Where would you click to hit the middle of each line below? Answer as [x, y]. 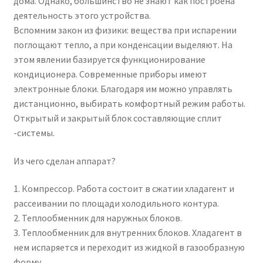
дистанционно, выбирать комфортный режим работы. [129, 103]
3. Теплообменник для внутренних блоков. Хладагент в [127, 233]
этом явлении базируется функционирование [109, 59]
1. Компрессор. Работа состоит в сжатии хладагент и [124, 189]
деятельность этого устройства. [82, 15]
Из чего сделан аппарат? [64, 161]
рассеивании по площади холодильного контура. [116, 203]
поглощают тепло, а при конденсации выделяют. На [123, 45]
